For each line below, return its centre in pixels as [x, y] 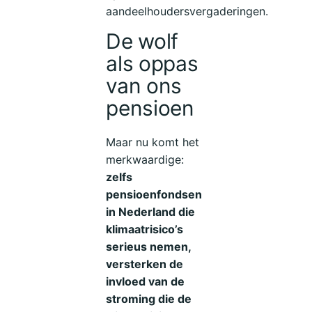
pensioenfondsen [154, 194]
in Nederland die [151, 211]
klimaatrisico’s [145, 229]
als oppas [152, 64]
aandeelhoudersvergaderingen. [187, 11]
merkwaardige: [145, 159]
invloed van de [146, 281]
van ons [144, 86]
